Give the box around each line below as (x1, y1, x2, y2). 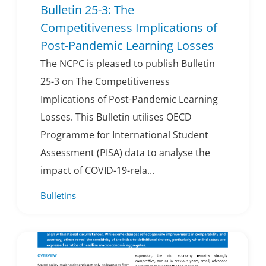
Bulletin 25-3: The (40, 2, 134, 18)
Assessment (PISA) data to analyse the (40, 146, 210, 160)
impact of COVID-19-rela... (40, 164, 154, 178)
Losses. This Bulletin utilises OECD (40, 110, 192, 124)
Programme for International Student (40, 128, 208, 142)
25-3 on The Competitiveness (40, 75, 170, 88)
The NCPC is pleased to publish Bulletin (40, 57, 215, 71)
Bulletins (40, 189, 76, 202)
